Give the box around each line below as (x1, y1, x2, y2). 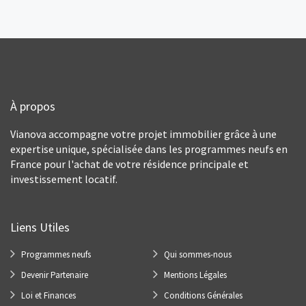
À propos (10, 98, 55, 114)
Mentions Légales (164, 269, 227, 281)
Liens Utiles (10, 219, 70, 235)
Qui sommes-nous (164, 249, 232, 260)
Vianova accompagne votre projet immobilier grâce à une (10, 127, 277, 141)
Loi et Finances (21, 290, 76, 301)
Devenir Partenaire (21, 269, 88, 281)
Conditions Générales (164, 290, 242, 301)
